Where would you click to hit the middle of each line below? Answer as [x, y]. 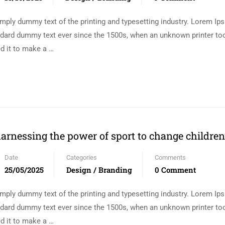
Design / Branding [99, 170]
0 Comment [175, 170]
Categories [82, 157]
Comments [170, 157]
